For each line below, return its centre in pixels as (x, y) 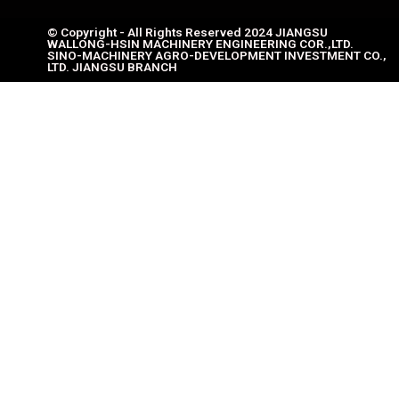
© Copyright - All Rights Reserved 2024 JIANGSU (187, 33)
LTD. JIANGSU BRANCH (112, 67)
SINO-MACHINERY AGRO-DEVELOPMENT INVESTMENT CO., (216, 56)
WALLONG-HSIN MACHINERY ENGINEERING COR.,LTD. (200, 44)
